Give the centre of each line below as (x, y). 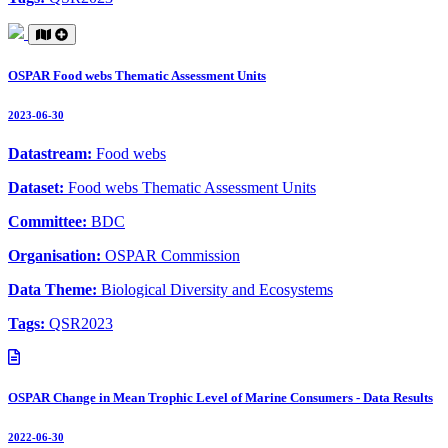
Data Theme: (54, 290)
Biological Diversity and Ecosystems (217, 290)
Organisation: (56, 256)
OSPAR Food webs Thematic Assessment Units (137, 75)
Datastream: (52, 154)
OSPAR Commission (172, 256)
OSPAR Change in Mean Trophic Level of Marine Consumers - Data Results (220, 397)
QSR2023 (81, 324)
